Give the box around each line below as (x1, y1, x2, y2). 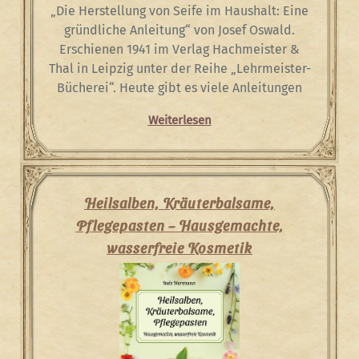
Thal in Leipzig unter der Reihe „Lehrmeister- (48, 61, 311, 76)
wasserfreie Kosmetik (107, 239, 252, 256)
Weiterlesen (147, 113, 212, 127)
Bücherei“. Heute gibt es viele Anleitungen (57, 80, 302, 95)
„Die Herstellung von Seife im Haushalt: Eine (50, 3, 309, 18)
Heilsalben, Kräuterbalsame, (84, 194, 275, 211)
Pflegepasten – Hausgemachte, (75, 216, 284, 233)
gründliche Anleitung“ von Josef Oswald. (64, 22, 295, 38)
